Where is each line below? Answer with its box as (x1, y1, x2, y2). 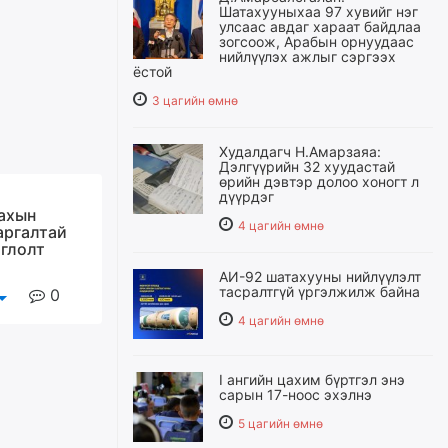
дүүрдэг (219, 188, 274, 205)
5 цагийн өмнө (238, 416, 323, 431)
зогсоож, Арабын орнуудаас (219, 33, 414, 50)
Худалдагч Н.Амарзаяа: (219, 143, 381, 160)
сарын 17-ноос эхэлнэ (219, 386, 372, 403)
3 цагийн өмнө (152, 93, 238, 108)
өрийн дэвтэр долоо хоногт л (219, 173, 419, 190)
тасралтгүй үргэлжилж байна (219, 283, 420, 300)
